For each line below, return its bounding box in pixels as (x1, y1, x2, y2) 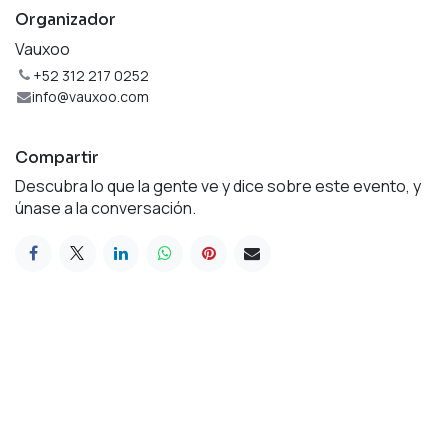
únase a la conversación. (15, 196, 196, 219)
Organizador (15, 8, 116, 30)
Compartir (15, 146, 99, 168)
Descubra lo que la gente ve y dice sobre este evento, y (15, 174, 421, 197)
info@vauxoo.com (32, 86, 150, 106)
